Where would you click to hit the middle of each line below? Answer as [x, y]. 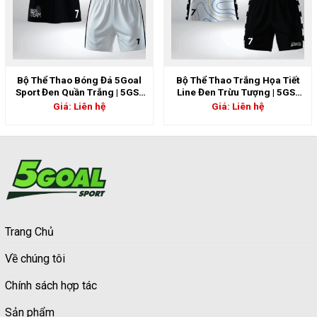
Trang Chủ [29, 232]
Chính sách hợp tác [51, 286]
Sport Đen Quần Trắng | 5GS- [79, 92]
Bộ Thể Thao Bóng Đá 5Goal [79, 80]
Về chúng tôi [35, 259]
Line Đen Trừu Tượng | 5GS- [238, 92]
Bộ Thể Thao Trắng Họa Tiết [238, 80]
